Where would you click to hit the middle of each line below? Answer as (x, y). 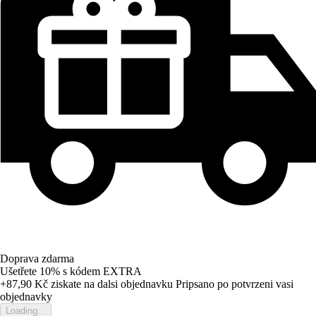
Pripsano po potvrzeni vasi (235, 284)
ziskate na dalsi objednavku (110, 284)
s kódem (83, 271)
